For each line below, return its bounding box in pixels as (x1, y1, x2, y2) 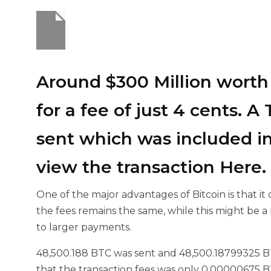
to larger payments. (36, 221, 131, 233)
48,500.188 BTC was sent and (36, 247, 179, 259)
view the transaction (36, 157, 220, 177)
